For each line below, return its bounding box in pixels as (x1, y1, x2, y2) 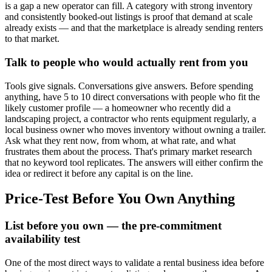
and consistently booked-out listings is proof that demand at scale (5, 12, 253, 22)
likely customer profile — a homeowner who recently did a (5, 102, 231, 113)
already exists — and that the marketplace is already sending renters (5, 22, 263, 33)
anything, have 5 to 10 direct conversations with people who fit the (5, 91, 260, 102)
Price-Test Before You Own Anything (5, 191, 235, 207)
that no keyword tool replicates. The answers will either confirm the (5, 157, 263, 168)
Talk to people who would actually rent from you (5, 55, 248, 69)
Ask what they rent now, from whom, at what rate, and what (5, 135, 236, 146)
